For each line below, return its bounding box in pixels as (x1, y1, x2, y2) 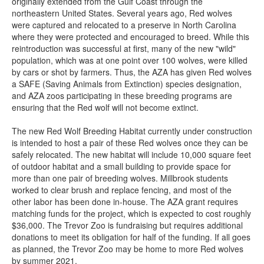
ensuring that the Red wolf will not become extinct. (12, 101, 199, 114)
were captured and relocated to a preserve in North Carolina (12, 19, 236, 31)
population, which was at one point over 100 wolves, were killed (12, 54, 247, 67)
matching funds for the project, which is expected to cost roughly (12, 207, 251, 220)
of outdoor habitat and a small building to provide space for (12, 160, 231, 173)
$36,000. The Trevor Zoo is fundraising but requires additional (12, 219, 243, 232)
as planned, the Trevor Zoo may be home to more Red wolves (12, 243, 243, 255)
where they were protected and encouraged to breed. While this (12, 31, 249, 43)
